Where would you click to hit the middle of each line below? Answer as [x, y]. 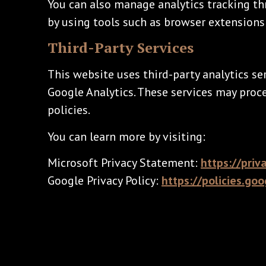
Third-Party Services [121, 48]
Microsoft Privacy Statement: [124, 163]
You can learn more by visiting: [126, 136]
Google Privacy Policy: [104, 181]
